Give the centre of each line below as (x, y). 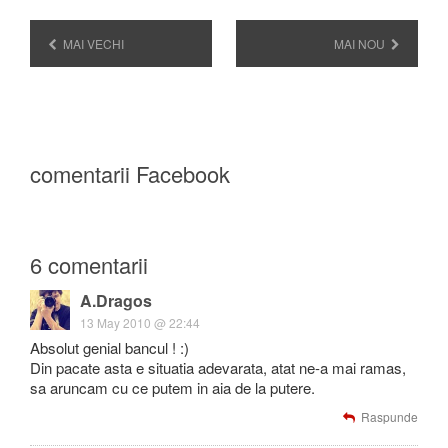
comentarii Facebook (130, 173)
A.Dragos (116, 300)
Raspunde (389, 416)
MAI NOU (360, 43)
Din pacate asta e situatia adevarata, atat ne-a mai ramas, (218, 367)
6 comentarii (89, 264)
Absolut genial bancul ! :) (109, 347)
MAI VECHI (92, 43)
